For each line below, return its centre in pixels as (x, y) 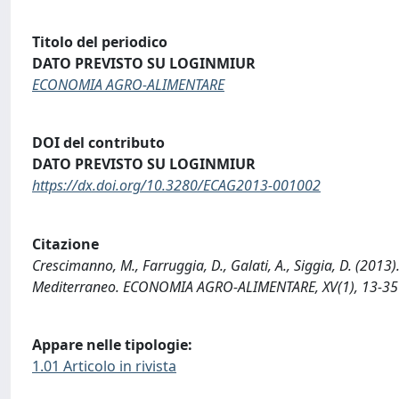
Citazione (65, 244)
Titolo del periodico (100, 41)
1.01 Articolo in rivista (104, 366)
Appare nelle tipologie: (112, 345)
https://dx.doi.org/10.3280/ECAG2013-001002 (176, 186)
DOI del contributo (98, 143)
